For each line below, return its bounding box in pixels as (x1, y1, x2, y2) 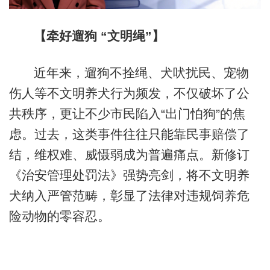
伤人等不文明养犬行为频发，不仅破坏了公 (8, 86, 250, 101)
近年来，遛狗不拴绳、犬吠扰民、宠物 (33, 66, 249, 80)
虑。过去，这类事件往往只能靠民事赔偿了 (8, 127, 250, 142)
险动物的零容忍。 (8, 209, 110, 224)
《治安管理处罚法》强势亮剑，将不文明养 (8, 168, 250, 183)
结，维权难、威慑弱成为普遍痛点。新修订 (8, 148, 250, 162)
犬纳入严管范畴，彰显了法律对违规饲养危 (8, 189, 250, 203)
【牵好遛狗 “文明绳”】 (33, 28, 165, 43)
